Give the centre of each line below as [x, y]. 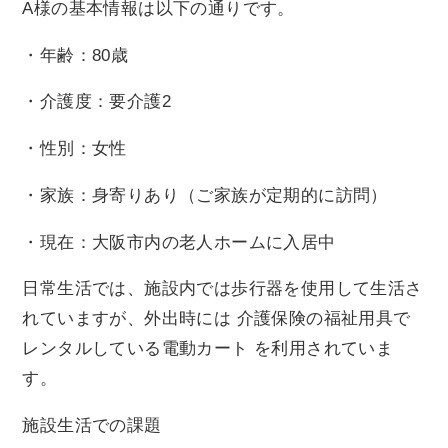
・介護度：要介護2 [97, 102]
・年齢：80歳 [75, 55]
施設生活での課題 [92, 426]
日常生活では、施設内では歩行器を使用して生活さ [222, 289]
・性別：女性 [74, 149]
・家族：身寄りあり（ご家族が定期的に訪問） [205, 195]
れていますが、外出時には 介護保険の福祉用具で [216, 319]
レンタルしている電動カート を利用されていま [208, 349]
